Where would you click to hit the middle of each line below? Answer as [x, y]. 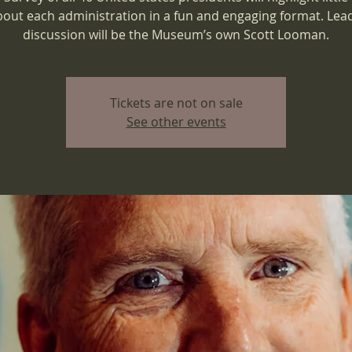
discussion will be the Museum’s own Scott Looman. [176, 35]
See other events [176, 122]
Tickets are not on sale [176, 103]
